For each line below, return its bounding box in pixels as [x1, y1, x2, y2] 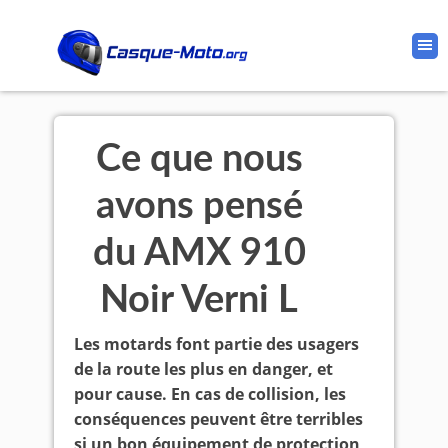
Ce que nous [95, 140, 303, 178]
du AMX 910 [92, 234, 306, 272]
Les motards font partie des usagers [74, 333, 359, 355]
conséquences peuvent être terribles [74, 408, 363, 430]
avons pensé [95, 187, 303, 225]
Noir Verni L [100, 281, 298, 319]
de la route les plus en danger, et [74, 358, 333, 380]
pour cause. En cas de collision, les [74, 383, 346, 405]
